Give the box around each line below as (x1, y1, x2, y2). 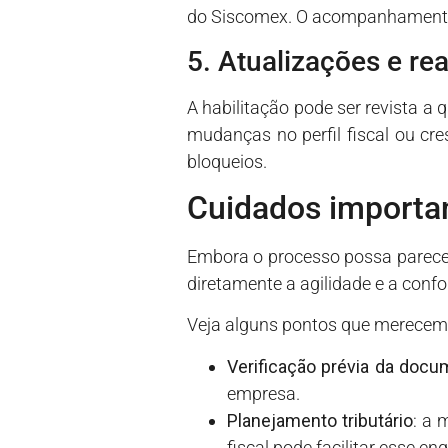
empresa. (227, 382, 300, 404)
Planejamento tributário (227, 409, 413, 431)
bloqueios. (187, 150, 267, 172)
